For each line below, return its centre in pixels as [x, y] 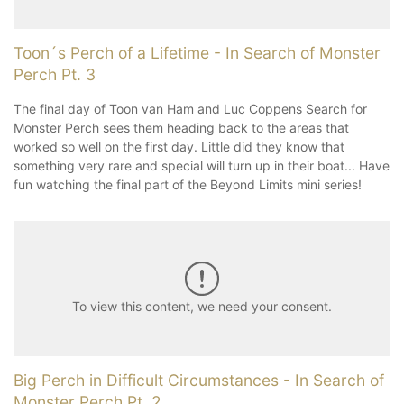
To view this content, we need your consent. [202, 307]
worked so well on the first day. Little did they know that [179, 146]
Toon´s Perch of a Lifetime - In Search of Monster [197, 52]
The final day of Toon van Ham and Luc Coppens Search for [190, 108]
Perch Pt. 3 [55, 74]
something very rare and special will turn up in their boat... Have [202, 165]
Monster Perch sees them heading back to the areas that [181, 127]
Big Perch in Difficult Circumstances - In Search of [199, 380]
